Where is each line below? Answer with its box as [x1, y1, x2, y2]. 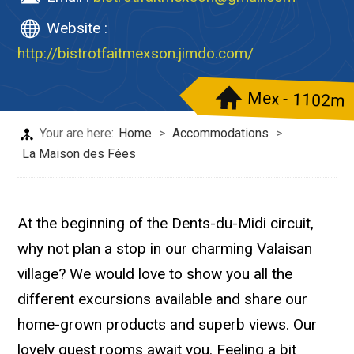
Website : [47, 19, 108, 37]
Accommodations [172, 126, 269, 141]
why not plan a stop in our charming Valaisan [17, 239, 313, 258]
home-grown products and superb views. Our [17, 315, 318, 333]
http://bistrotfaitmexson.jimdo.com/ [17, 44, 254, 62]
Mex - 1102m [247, 88, 345, 111]
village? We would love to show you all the [17, 265, 293, 283]
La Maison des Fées [22, 146, 137, 161]
